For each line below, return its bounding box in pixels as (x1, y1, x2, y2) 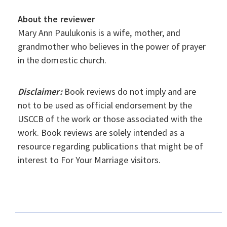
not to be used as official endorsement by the (18, 99, 193, 111)
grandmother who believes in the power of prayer (18, 41, 206, 53)
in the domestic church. (18, 54, 107, 66)
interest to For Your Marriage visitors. (18, 154, 161, 166)
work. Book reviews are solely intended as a (18, 127, 185, 139)
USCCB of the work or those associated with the (18, 113, 203, 125)
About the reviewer (18, 13, 95, 25)
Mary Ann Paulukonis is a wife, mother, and (18, 27, 181, 39)
